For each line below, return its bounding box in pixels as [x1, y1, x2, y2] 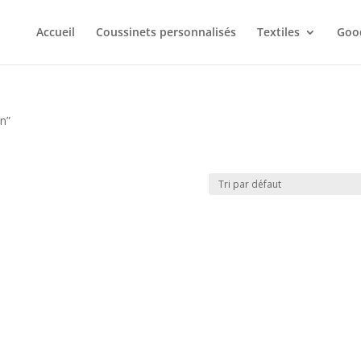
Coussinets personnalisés [95, 24, 236, 39]
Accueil [35, 24, 75, 39]
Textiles [256, 24, 300, 39]
